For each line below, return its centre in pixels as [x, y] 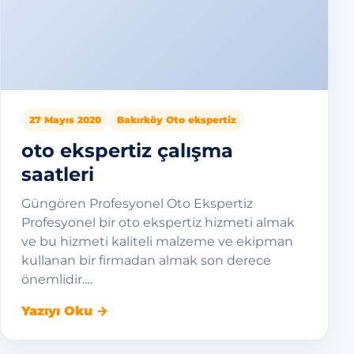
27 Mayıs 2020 [65, 120]
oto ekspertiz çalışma [127, 151]
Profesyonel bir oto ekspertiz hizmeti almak [158, 222]
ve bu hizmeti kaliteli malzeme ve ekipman [157, 241]
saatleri [58, 174]
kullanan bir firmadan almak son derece [146, 260]
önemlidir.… [57, 279]
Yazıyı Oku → [65, 311]
